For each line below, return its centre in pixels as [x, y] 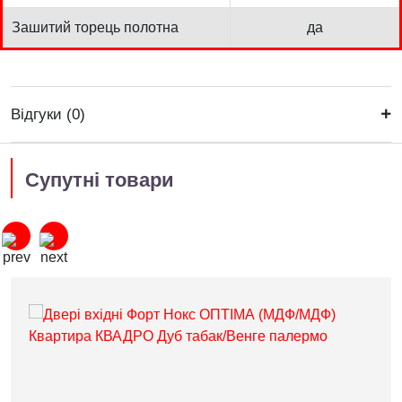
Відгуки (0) [48, 114]
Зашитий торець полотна [95, 27]
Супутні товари [100, 179]
